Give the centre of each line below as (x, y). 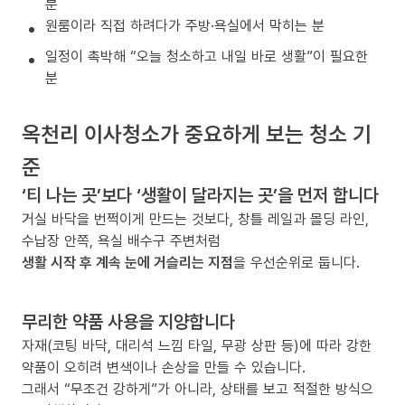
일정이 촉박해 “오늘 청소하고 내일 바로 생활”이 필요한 (207, 56)
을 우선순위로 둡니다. (297, 262)
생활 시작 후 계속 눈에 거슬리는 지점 (127, 262)
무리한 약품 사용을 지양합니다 (128, 321)
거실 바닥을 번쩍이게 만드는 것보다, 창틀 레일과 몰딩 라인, (195, 218)
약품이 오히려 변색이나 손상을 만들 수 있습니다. (164, 367)
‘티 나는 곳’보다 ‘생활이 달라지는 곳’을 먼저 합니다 (200, 194)
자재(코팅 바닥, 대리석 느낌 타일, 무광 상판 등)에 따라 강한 (197, 345)
